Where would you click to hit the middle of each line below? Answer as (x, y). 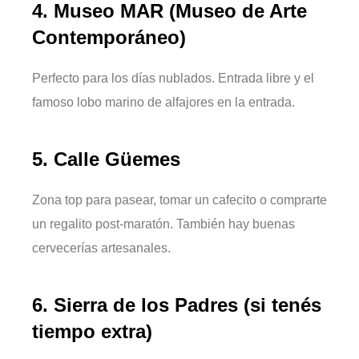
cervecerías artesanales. (101, 248)
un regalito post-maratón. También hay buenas (163, 224)
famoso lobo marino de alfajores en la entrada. (163, 103)
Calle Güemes (117, 159)
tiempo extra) (92, 332)
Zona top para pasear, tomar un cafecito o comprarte (179, 200)
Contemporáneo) (109, 38)
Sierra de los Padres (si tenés (188, 305)
